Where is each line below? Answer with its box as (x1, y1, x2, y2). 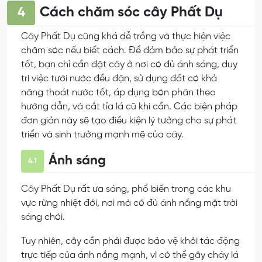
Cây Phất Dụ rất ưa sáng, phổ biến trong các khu (21, 184, 231, 194)
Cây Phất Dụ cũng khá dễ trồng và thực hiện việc (21, 31, 230, 42)
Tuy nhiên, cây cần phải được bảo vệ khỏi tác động (21, 236, 240, 247)
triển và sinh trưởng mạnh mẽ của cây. (21, 129, 184, 140)
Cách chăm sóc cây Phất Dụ (40, 5, 223, 20)
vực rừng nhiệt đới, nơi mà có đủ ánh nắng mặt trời (21, 198, 237, 208)
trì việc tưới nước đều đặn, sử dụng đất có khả (21, 73, 217, 84)
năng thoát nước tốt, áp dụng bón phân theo (21, 87, 216, 98)
